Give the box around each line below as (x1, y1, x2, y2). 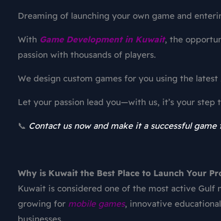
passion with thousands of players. (18, 49, 156, 60)
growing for (18, 198, 68, 209)
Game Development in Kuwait (39, 34, 165, 45)
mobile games (68, 198, 125, 209)
